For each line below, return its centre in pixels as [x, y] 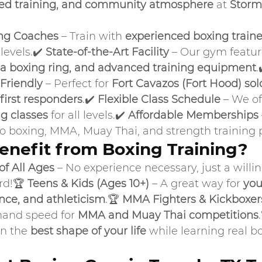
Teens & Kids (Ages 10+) [88, 184]
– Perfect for [77, 84]
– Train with [92, 36]
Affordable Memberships [193, 115]
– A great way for [196, 184]
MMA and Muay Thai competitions [168, 215]
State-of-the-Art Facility [107, 52]
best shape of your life [88, 231]
